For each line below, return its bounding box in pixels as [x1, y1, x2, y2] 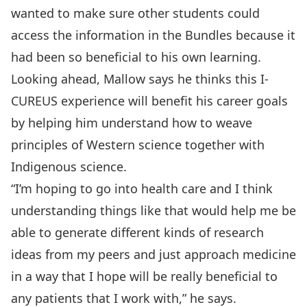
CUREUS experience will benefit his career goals [11, 93, 288, 109]
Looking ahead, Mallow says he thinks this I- [11, 71, 269, 87]
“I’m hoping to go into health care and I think [11, 180, 273, 197]
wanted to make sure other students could [11, 5, 260, 21]
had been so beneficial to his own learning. [11, 49, 261, 65]
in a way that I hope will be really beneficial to [11, 268, 278, 284]
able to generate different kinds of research [11, 224, 264, 241]
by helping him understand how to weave [11, 114, 252, 131]
